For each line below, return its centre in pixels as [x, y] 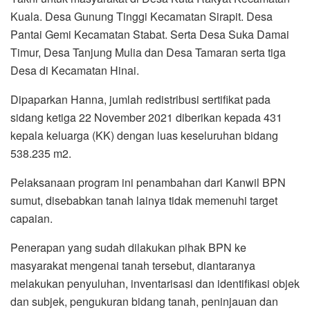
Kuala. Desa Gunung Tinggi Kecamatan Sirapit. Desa [142, 17]
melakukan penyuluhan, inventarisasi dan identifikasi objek [155, 284]
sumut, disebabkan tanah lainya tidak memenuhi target [144, 201]
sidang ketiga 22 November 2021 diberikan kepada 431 [146, 118]
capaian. [31, 219]
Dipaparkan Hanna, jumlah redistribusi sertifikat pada [140, 100]
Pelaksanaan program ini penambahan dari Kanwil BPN [148, 183]
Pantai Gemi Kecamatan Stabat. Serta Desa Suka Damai [150, 35]
